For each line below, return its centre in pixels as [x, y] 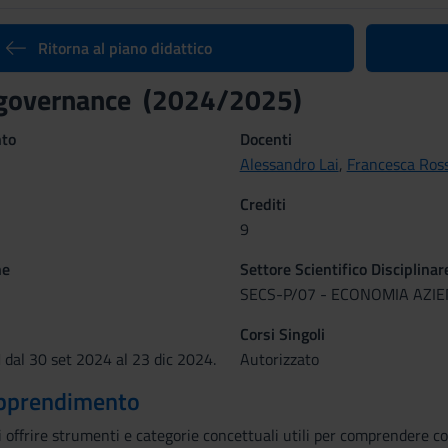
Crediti [262, 204]
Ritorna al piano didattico [124, 48]
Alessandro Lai [289, 164]
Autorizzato [279, 359]
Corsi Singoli [282, 334]
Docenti [265, 139]
